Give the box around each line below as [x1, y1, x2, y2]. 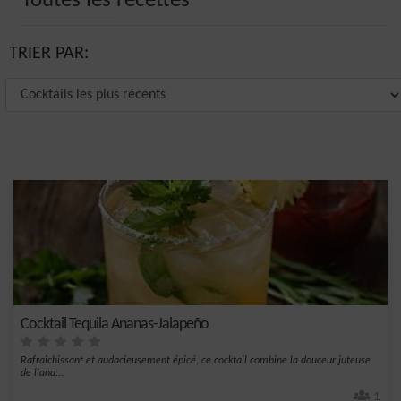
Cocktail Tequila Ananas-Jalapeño [21, 316, 209, 333]
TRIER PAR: [9, 45, 89, 63]
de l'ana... [21, 368, 64, 379]
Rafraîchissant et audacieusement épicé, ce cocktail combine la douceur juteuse [21, 355, 371, 366]
